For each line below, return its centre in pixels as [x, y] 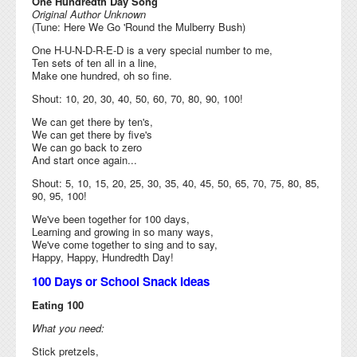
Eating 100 [58, 304]
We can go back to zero [87, 147]
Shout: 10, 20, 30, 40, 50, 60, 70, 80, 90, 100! [137, 98]
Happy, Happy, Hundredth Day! [103, 257]
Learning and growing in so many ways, [123, 231]
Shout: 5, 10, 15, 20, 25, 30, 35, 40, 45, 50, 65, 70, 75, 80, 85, [176, 182]
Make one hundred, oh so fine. [102, 75]
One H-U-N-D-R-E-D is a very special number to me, [152, 49]
